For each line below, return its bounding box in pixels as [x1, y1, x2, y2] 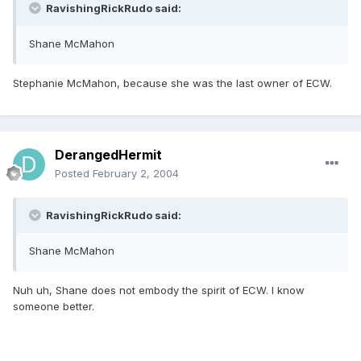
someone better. [13, 300, 94, 313]
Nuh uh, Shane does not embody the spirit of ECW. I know [13, 284, 305, 297]
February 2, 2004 [93, 167, 179, 180]
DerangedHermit [55, 147, 162, 164]
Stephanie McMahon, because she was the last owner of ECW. [13, 77, 332, 90]
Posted [55, 167, 93, 180]
